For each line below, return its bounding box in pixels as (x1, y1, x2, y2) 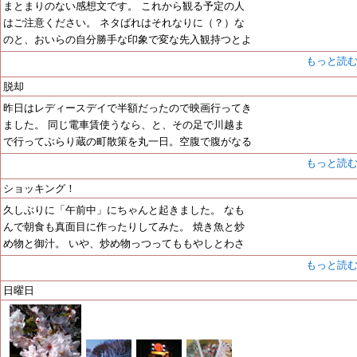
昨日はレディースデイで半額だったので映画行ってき (3, 102, 252, 114)
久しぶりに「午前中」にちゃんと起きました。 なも (3, 204, 245, 216)
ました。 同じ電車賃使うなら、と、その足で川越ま (3, 119, 245, 131)
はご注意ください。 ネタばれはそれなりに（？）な (3, 17, 245, 29)
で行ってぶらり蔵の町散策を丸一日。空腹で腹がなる (3, 135, 252, 147)
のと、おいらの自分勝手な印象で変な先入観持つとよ (3, 33, 252, 45)
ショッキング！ (3, 182, 76, 194)
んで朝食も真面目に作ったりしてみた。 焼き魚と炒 (3, 221, 245, 233)
